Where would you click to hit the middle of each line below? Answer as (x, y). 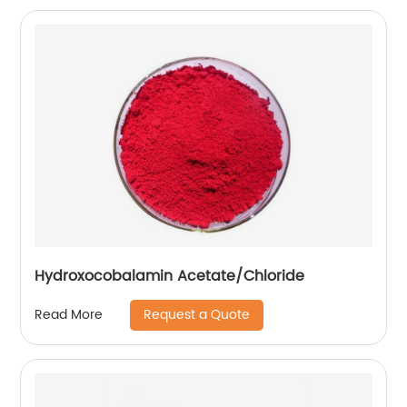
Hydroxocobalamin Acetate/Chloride (170, 276)
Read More (69, 315)
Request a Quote (197, 314)
